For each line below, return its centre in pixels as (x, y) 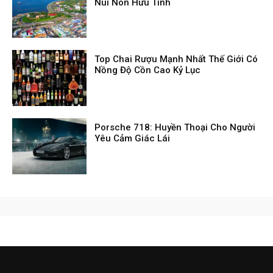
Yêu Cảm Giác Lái (133, 139)
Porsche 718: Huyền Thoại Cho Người (175, 128)
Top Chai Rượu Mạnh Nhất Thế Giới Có (176, 59)
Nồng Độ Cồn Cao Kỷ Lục (148, 70)
